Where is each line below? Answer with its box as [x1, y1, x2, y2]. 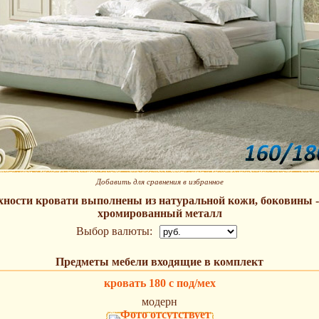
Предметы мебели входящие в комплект [56, 256, 263, 268]
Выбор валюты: [76, 225, 152, 238]
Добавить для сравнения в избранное [95, 177, 224, 187]
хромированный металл [97, 207, 222, 220]
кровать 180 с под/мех [103, 277, 216, 290]
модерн [142, 296, 177, 308]
